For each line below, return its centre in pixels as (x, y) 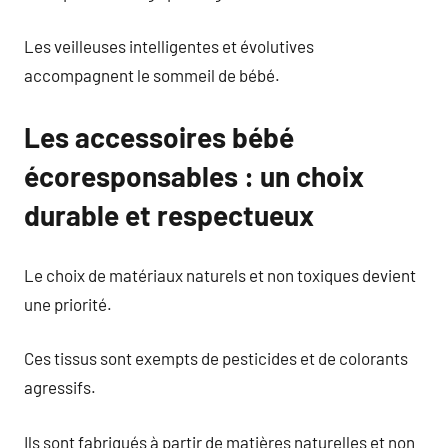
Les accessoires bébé (159, 137)
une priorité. (68, 303)
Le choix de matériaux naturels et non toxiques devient (220, 274)
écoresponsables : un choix (194, 176)
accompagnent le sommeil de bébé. (152, 75)
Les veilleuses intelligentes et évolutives (169, 46)
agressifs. (60, 387)
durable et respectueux (169, 215)
